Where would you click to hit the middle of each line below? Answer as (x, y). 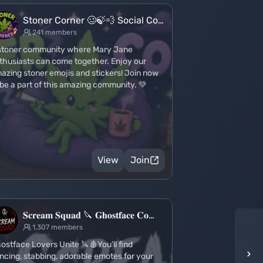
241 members (55, 32)
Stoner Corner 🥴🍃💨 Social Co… (93, 20)
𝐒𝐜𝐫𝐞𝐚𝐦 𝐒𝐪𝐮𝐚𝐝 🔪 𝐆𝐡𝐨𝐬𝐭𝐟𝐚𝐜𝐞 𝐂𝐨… (89, 215)
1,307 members (58, 227)
